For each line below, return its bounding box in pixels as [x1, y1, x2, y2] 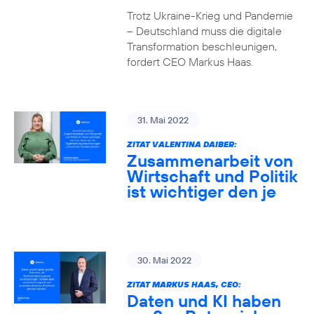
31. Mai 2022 [137, 114, 189, 125]
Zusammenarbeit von [126, 150, 293, 171]
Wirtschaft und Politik [126, 165, 298, 186]
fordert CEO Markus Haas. [126, 55, 253, 69]
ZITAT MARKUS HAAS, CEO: [126, 279, 241, 289]
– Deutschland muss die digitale [126, 24, 282, 38]
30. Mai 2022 [137, 254, 191, 266]
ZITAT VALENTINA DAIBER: [126, 139, 237, 149]
